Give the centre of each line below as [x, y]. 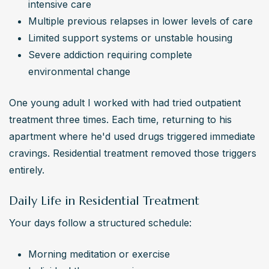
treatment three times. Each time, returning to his [120, 119]
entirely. [27, 170]
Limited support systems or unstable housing [130, 38]
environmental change [79, 71]
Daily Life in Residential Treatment [104, 201]
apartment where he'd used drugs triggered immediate [132, 136]
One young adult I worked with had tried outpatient [125, 102]
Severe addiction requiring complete [110, 54]
